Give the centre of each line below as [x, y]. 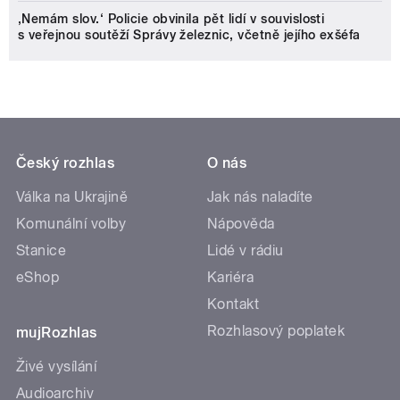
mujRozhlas [57, 332]
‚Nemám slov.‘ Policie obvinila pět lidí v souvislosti [171, 18]
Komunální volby [71, 223]
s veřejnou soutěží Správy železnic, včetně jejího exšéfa [189, 34]
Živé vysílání [57, 366]
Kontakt [233, 304]
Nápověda [241, 223]
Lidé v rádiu [246, 250]
